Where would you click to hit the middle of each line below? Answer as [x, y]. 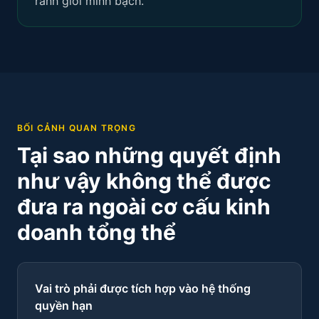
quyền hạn [64, 305]
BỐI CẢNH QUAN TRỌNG [77, 128]
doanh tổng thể [96, 232]
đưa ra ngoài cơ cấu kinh [144, 206]
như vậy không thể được [144, 181]
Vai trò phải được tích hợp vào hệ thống [143, 288]
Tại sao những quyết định [149, 155]
